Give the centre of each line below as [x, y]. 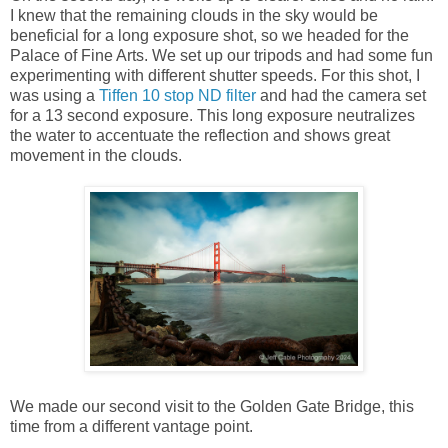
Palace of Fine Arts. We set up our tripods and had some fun [221, 55]
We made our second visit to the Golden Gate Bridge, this [212, 406]
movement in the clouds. [96, 155]
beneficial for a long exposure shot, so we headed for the [209, 35]
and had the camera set [341, 95]
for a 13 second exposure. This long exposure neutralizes [212, 115]
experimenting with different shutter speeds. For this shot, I [215, 75]
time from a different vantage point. [131, 426]
